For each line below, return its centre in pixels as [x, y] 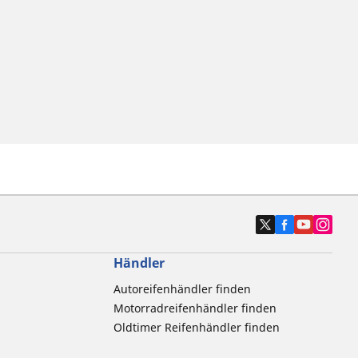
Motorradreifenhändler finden [195, 308]
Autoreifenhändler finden [182, 288]
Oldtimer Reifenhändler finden [196, 327]
